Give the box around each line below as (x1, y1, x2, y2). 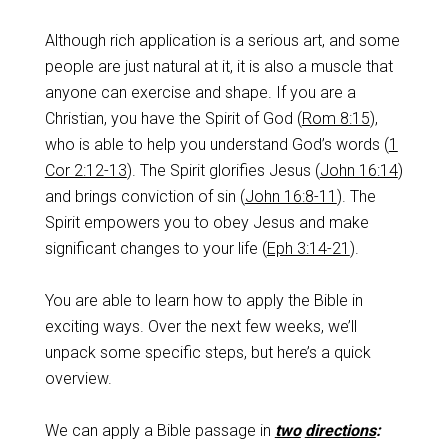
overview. (44, 369, 112, 388)
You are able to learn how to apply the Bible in (44, 291, 363, 310)
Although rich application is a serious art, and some (44, 31, 400, 50)
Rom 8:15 (301, 109, 370, 128)
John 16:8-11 (244, 187, 337, 206)
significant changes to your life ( (44, 239, 267, 258)
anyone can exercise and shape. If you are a (44, 83, 356, 102)
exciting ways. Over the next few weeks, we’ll (44, 317, 357, 336)
